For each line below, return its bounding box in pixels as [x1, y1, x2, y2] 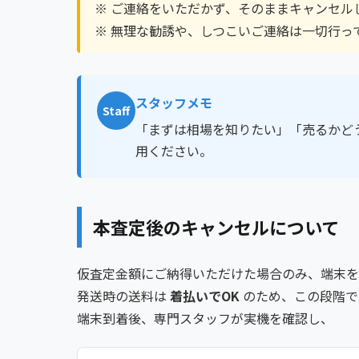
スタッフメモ [135, 93, 212, 113]
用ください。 [135, 141, 212, 161]
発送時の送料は [77, 286, 170, 306]
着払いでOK [170, 286, 240, 306]
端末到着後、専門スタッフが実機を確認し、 [77, 309, 333, 329]
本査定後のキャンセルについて [93, 214, 339, 240]
